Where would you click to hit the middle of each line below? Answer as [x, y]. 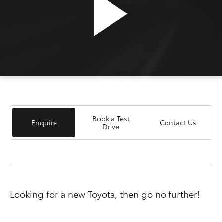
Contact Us [178, 122]
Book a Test [111, 118]
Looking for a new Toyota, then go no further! [105, 194]
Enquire [44, 122]
